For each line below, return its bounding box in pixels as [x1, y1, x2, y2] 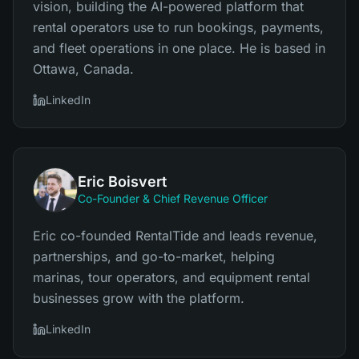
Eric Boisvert [78, 173, 167, 190]
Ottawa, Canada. [33, 61, 134, 77]
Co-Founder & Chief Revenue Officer [78, 192, 268, 205]
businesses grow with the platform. [33, 290, 244, 306]
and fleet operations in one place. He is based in [33, 40, 325, 56]
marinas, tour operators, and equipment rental [33, 269, 310, 285]
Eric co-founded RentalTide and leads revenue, [33, 228, 317, 244]
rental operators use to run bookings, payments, [33, 19, 324, 35]
